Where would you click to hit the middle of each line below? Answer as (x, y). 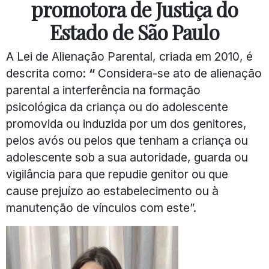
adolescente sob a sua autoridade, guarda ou (127, 158)
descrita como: (46, 74)
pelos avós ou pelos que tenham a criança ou (127, 141)
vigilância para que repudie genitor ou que (117, 174)
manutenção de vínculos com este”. (101, 208)
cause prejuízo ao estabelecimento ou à (112, 191)
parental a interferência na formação (103, 90)
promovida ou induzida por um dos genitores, (126, 124)
